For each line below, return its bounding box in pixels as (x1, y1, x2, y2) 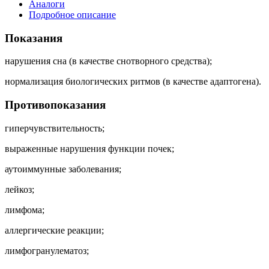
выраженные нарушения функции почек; (5, 143, 174, 154)
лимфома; (5, 204, 44, 215)
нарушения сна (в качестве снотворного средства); (5, 56, 212, 67)
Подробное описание (29, 9, 116, 20)
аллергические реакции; (5, 225, 104, 235)
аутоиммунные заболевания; (5, 163, 121, 174)
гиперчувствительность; (5, 122, 104, 133)
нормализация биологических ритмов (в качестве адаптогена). (5, 76, 261, 87)
